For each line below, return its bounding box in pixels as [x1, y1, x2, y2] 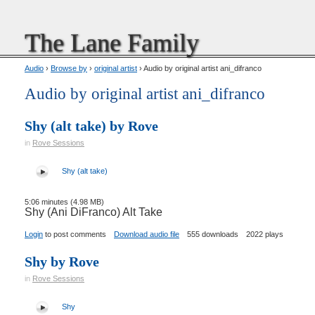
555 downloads [187, 229, 238, 238]
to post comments [43, 229, 106, 238]
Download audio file [114, 229, 179, 238]
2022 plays [246, 229, 283, 238]
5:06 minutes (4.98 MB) [25, 198, 104, 206]
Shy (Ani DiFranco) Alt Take [25, 206, 162, 218]
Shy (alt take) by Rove [25, 118, 158, 134]
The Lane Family [25, 29, 199, 57]
